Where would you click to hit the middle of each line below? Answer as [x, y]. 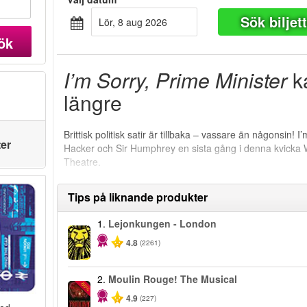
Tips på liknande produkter [138, 197]
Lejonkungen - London [163, 224]
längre [93, 102]
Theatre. [83, 162]
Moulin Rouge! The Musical [173, 279]
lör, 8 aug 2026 [136, 22]
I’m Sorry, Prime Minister [176, 80]
